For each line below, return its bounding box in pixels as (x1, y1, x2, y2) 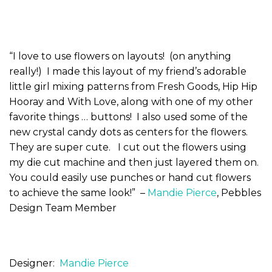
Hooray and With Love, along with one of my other (9, 95, 253, 107)
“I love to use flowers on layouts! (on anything (9, 50, 231, 62)
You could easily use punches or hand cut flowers (9, 171, 251, 183)
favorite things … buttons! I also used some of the (9, 110, 248, 123)
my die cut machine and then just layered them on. (9, 156, 261, 168)
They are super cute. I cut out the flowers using (9, 141, 246, 153)
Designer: (9, 257, 59, 270)
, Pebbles (217, 186, 261, 199)
